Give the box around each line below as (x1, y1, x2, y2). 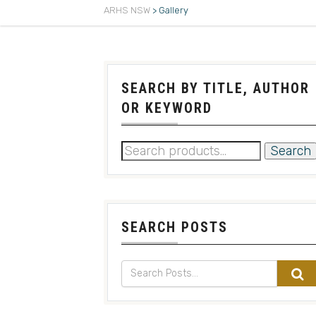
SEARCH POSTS (121, 218, 228, 236)
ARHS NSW (104, 4, 150, 16)
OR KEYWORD (121, 99, 212, 116)
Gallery (159, 4, 188, 16)
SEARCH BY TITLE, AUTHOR (121, 79, 310, 97)
